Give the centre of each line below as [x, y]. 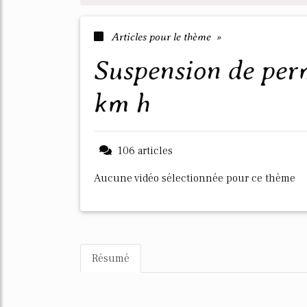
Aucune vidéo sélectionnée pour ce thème [195, 178]
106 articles [145, 151]
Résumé [111, 258]
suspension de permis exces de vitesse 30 [101, 70]
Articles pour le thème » [165, 37]
